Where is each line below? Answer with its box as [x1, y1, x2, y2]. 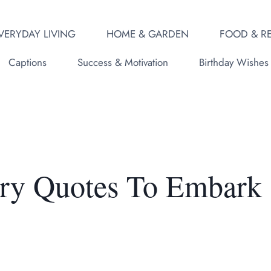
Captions [8, 55, 47, 70]
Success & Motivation [77, 55, 168, 70]
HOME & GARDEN [106, 26, 189, 41]
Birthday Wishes [198, 55, 269, 70]
